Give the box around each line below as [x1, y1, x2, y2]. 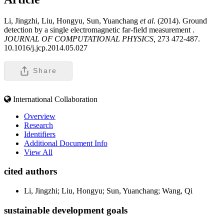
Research [24, 120, 53, 129]
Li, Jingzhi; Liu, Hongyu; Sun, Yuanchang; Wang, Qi [24, 186, 192, 195]
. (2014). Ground [153, 16, 207, 25]
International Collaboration [13, 94, 97, 103]
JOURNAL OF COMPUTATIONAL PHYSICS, [4, 34, 157, 43]
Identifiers [24, 129, 55, 138]
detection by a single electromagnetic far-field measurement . [4, 25, 194, 34]
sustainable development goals [4, 204, 127, 215]
